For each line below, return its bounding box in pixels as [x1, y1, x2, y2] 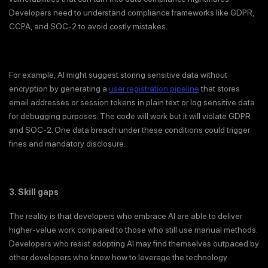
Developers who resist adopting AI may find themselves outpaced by [9, 239, 259, 249]
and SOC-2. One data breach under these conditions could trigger [9, 124, 250, 135]
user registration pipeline [109, 83, 199, 93]
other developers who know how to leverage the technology [9, 252, 227, 263]
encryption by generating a [9, 83, 109, 93]
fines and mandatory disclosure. [9, 138, 126, 148]
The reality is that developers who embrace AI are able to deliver [9, 211, 242, 221]
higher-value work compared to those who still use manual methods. [9, 225, 257, 235]
